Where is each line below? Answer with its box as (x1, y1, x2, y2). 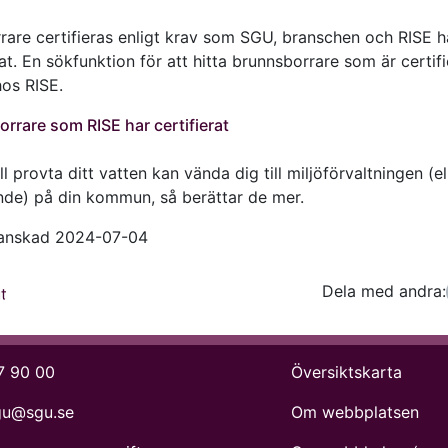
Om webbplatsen (291, 401, 420, 422)
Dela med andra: (321, 280, 446, 301)
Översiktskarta (291, 361, 403, 382)
